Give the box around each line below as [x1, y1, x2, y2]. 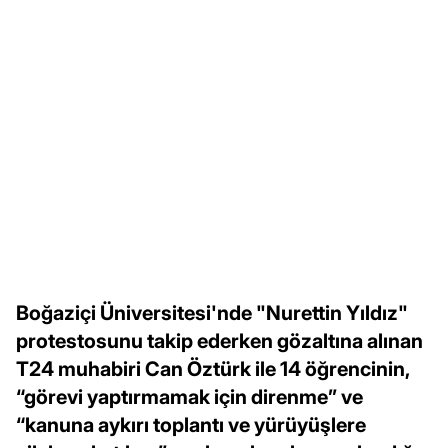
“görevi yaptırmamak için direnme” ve [16, 384, 363, 409]
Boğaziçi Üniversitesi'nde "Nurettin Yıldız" [16, 300, 408, 325]
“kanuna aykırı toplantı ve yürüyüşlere [16, 412, 366, 437]
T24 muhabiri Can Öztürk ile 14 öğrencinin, [16, 356, 409, 381]
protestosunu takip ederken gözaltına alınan [16, 328, 423, 353]
